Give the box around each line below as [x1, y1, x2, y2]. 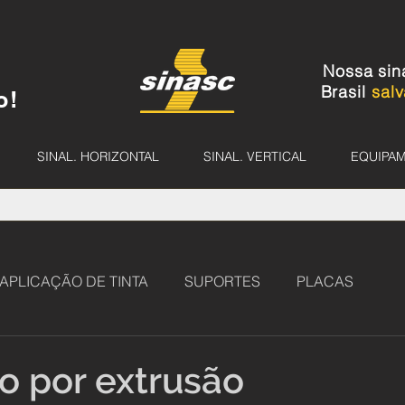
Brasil [320, 81, 372, 102]
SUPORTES [184, 272, 260, 290]
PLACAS [297, 272, 353, 290]
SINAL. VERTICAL [202, 148, 306, 165]
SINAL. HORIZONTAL [36, 148, 159, 165]
